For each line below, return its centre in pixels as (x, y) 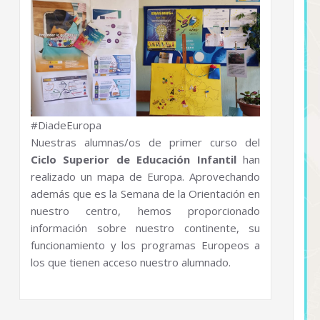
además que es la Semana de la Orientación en (146, 194)
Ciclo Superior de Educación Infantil (134, 160)
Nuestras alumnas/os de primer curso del (146, 142)
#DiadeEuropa (66, 125)
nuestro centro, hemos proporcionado (146, 211)
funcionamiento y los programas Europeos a (146, 245)
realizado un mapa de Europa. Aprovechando (146, 177)
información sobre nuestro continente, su (146, 228)
